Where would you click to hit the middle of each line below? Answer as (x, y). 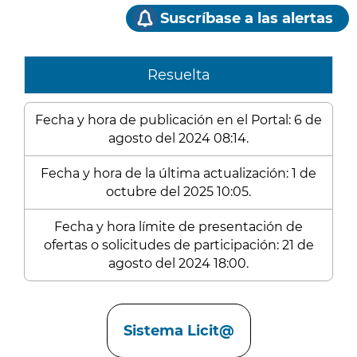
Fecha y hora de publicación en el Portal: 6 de (178, 120)
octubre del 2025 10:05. (178, 192)
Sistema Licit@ (178, 331)
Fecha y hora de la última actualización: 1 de (178, 173)
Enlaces (53, 306)
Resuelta (178, 75)
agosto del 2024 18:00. (178, 263)
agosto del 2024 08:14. (178, 138)
